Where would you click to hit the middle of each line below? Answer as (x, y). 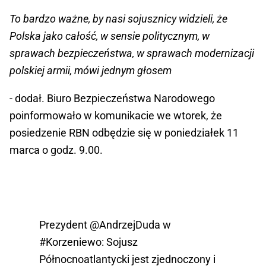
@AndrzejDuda (125, 225)
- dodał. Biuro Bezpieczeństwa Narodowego (112, 99)
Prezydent (64, 225)
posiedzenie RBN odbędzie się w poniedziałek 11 (124, 133)
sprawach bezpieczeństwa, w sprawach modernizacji (132, 53)
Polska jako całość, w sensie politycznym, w (110, 36)
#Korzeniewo (70, 242)
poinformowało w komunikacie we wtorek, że (116, 116)
